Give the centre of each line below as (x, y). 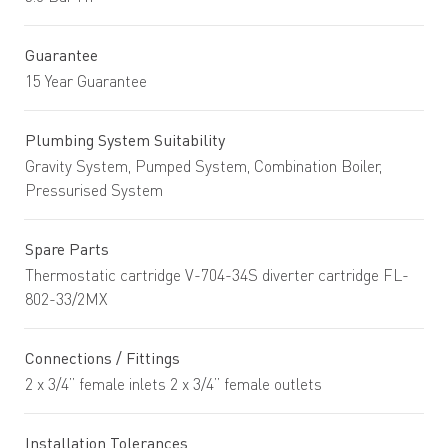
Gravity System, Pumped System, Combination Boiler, (203, 166)
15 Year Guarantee (86, 81)
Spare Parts (67, 249)
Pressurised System (94, 190)
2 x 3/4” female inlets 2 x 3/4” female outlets (173, 384)
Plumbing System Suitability (125, 140)
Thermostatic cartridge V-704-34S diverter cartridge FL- (217, 275)
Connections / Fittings (102, 358)
